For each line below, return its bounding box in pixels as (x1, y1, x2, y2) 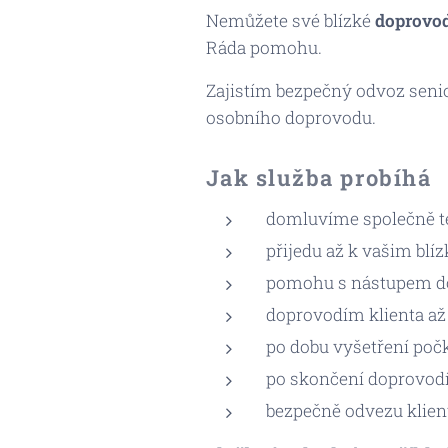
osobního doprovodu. (205, 106, 376, 129)
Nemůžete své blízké (205, 9, 371, 32)
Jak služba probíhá (205, 163, 432, 192)
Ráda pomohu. (205, 36, 326, 59)
